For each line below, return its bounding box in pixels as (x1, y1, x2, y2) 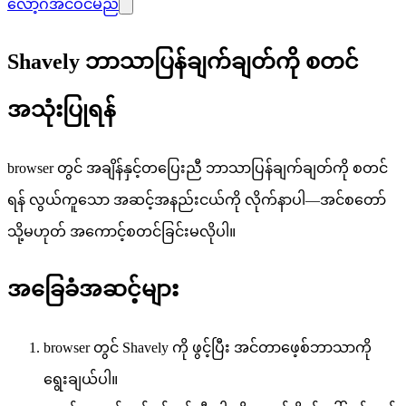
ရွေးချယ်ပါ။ (43, 371, 118, 387)
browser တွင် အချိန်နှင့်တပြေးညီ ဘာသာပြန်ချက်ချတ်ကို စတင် (7, 159, 388, 176)
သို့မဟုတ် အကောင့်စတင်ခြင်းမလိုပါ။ (7, 223, 236, 239)
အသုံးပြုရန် (7, 97, 116, 121)
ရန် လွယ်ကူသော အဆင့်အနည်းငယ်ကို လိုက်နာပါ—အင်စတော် (7, 191, 386, 208)
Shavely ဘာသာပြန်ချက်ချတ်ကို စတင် (7, 49, 359, 73)
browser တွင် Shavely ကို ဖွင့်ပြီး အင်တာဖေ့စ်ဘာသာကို (43, 339, 372, 355)
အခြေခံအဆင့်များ (7, 276, 179, 301)
